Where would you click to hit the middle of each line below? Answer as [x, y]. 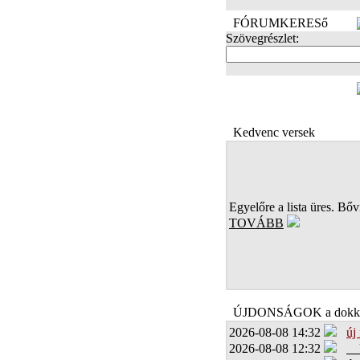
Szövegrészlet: [262, 38]
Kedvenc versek [274, 132]
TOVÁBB [256, 223]
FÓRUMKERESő [280, 23]
